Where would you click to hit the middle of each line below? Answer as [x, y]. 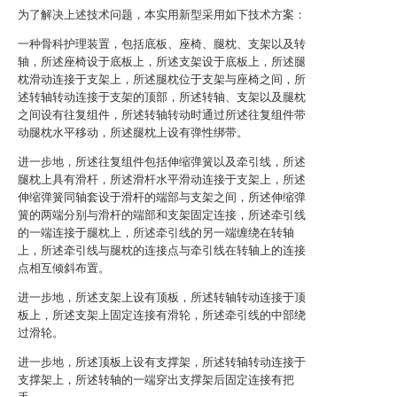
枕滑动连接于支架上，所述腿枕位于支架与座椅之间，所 [162, 79]
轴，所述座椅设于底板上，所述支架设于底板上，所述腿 [162, 62]
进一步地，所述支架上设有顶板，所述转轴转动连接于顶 [162, 297]
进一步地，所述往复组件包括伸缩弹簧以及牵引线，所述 [162, 162]
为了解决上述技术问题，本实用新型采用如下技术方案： [162, 15]
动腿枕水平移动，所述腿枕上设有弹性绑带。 [133, 132]
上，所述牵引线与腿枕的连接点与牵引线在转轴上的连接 [162, 250]
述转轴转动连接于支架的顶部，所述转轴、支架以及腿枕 [162, 97]
